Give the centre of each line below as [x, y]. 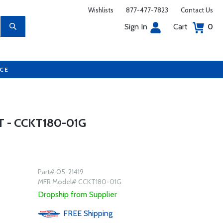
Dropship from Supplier [77, 194]
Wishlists [101, 10]
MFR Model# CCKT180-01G [79, 182]
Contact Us [197, 10]
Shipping [98, 213]
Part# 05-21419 [60, 172]
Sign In [136, 27]
